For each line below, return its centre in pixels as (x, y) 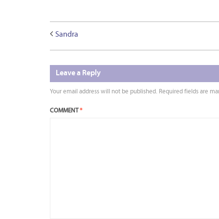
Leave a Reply (78, 73)
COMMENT (65, 111)
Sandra (67, 35)
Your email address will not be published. (104, 92)
